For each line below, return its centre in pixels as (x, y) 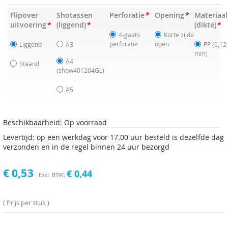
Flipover (24, 15)
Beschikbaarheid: (33, 122)
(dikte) (205, 24)
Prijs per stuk (26, 203)
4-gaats (129, 34)
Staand (29, 63)
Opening (169, 15)
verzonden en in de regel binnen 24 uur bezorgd (86, 147)
